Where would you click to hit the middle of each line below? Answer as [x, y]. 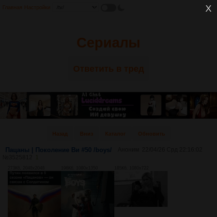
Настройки [37, 7]
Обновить [151, 134]
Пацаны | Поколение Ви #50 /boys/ [59, 150]
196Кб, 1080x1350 [79, 168]
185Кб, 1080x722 [132, 168]
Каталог [115, 134]
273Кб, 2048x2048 [26, 168]
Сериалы [108, 43]
